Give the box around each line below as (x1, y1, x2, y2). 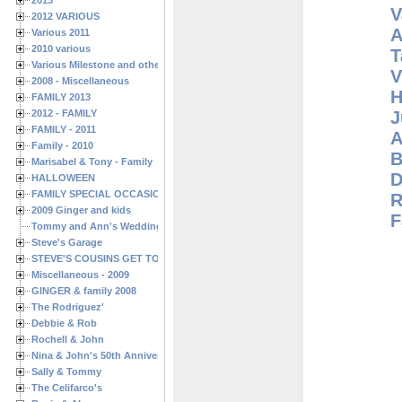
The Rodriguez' (31, 301, 104, 312)
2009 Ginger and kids (31, 205, 131, 215)
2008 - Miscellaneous (31, 75, 129, 86)
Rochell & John (31, 334, 104, 345)
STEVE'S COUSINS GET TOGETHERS (31, 253, 207, 264)
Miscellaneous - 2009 (31, 269, 129, 280)
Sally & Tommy (31, 366, 101, 377)
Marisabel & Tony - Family (31, 156, 153, 167)
